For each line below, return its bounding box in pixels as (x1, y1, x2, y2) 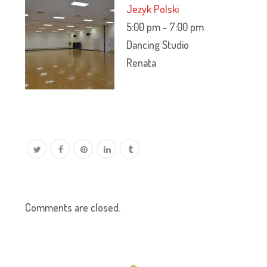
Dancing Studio (126, 38, 190, 51)
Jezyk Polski (126, 2, 179, 15)
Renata (126, 56, 157, 69)
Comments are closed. (25, 201, 121, 214)
